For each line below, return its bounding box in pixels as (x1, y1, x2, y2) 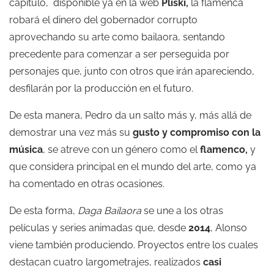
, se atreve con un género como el (43, 144, 200, 155)
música (9, 144, 43, 155)
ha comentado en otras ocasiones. (9, 178, 165, 190)
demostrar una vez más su (9, 127, 133, 138)
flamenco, (200, 144, 248, 155)
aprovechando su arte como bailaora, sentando (9, 31, 225, 43)
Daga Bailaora (78, 205, 141, 217)
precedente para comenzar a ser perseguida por (9, 48, 229, 60)
